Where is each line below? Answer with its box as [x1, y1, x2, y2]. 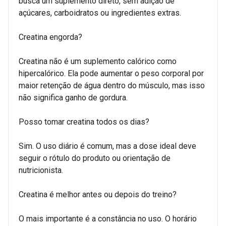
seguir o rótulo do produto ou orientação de [19, 153, 171, 163]
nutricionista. [19, 165, 63, 175]
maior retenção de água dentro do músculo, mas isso [19, 80, 205, 90]
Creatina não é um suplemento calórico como [19, 56, 177, 66]
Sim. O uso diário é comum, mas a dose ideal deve [19, 141, 196, 151]
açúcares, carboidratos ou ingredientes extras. [19, 8, 181, 18]
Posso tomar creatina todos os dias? [19, 117, 149, 127]
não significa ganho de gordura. [19, 92, 128, 102]
